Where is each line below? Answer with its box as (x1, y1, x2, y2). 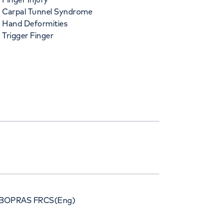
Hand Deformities (2, 18, 68, 28)
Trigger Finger (2, 30, 54, 40)
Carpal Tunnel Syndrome (2, 6, 93, 16)
